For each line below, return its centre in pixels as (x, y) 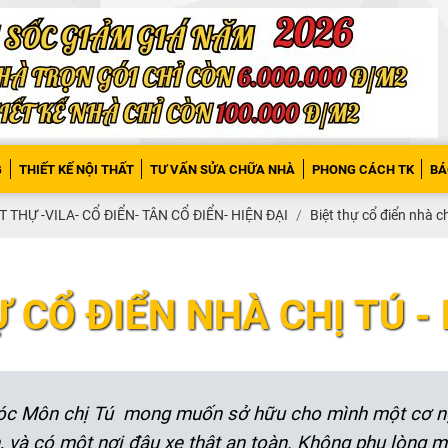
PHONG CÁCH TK (362, 169)
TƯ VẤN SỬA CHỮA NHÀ (222, 169)
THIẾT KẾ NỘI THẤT (76, 169)
